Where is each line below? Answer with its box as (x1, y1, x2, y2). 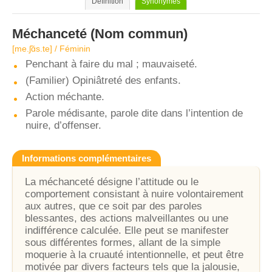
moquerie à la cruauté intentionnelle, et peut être (25, 249, 243, 260)
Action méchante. (25, 91, 104, 103)
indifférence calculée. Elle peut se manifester (25, 225, 229, 236)
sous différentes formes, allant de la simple (25, 237, 220, 248)
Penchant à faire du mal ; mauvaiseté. (25, 58, 197, 70)
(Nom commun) (87, 26, 188, 41)
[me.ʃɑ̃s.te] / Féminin (12, 44, 90, 53)
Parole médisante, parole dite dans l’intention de (25, 107, 243, 119)
